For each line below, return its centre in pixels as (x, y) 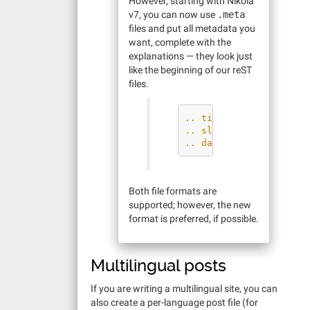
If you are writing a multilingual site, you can (184, 289)
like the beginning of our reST (190, 70)
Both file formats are (173, 191)
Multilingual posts (158, 266)
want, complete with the (180, 42)
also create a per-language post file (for (174, 302)
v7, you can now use (173, 15)
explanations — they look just (191, 56)
